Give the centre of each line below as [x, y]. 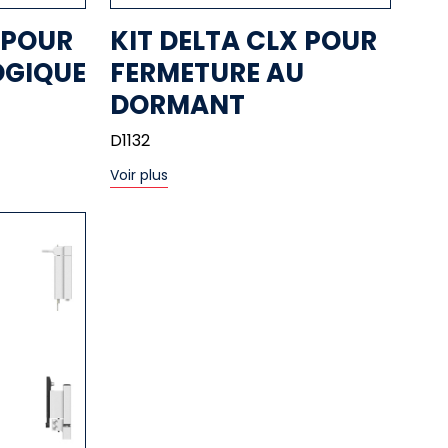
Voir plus [139, 174]
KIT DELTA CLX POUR [244, 40]
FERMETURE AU [207, 72]
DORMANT [178, 104]
